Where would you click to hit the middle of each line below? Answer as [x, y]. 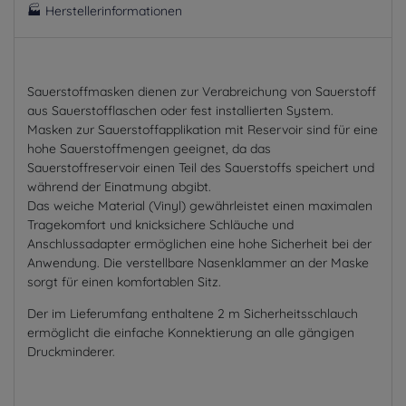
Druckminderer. [71, 351]
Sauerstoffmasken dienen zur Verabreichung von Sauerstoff [202, 91]
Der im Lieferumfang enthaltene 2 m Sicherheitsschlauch [193, 313]
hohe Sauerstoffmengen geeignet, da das [149, 148]
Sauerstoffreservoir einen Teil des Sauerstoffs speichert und [201, 167]
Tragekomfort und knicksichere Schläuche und [160, 224]
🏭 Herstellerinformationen [105, 10]
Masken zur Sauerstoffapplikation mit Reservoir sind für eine [203, 129]
